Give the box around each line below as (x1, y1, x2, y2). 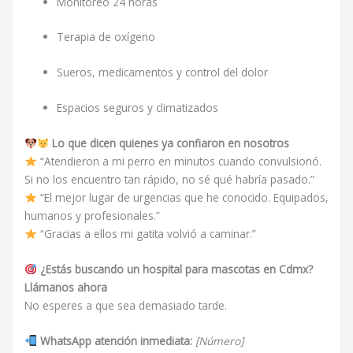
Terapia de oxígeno (57, 29, 156, 45)
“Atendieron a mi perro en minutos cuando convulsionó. (36, 154, 321, 169)
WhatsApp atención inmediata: (39, 333, 192, 348)
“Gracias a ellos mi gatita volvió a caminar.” (36, 226, 256, 242)
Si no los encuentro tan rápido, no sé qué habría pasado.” (24, 172, 315, 188)
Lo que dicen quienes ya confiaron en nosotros (52, 136, 290, 151)
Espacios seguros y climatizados (57, 100, 219, 116)
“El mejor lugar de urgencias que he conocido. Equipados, (36, 190, 329, 206)
